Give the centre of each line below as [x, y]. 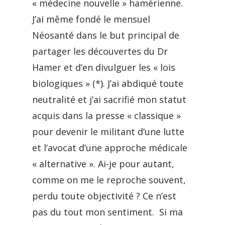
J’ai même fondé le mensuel [91, 19]
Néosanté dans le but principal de [106, 35]
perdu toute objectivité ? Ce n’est [104, 196]
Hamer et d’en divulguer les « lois [104, 67]
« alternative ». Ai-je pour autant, [103, 164]
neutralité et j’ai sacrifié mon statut [109, 99]
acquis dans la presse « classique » [106, 116]
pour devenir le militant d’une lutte [108, 132]
